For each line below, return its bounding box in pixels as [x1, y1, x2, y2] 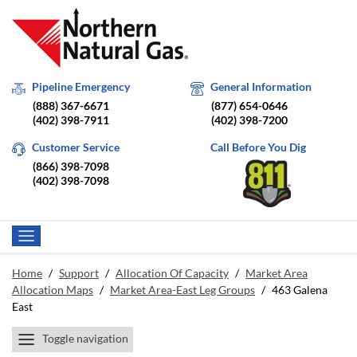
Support [59, 266, 99, 280]
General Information [210, 80, 312, 93]
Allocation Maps [12, 283, 93, 296]
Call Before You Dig [210, 140, 306, 154]
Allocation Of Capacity [116, 266, 229, 280]
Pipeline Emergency [32, 80, 130, 93]
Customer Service [32, 140, 120, 154]
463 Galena [272, 283, 328, 296]
